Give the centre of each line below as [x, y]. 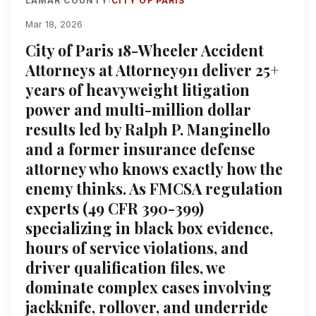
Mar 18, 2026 [54, 25]
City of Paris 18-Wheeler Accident [145, 50]
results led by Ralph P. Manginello [148, 129]
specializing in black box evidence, [149, 228]
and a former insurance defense [140, 149]
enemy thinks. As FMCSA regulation [154, 189]
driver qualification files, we [126, 268]
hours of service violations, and [137, 248]
